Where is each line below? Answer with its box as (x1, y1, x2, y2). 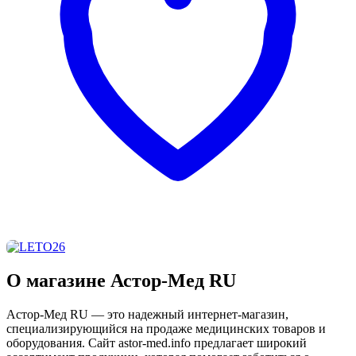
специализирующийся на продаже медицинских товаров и (6, 321, 326, 335)
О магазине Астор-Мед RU (6, 269, 236, 291)
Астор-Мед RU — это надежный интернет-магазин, (6, 307, 288, 321)
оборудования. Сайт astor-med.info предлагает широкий (6, 335, 307, 350)
